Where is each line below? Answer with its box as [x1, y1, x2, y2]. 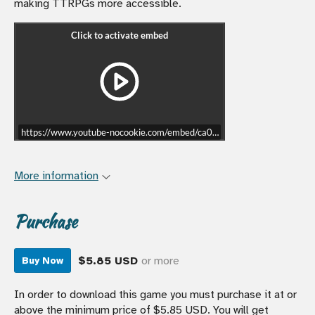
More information [14, 168, 98, 183]
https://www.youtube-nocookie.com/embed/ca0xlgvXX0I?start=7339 [20, 126, 300, 138]
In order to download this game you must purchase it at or [14, 288, 297, 302]
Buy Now [22, 255, 63, 267]
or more [141, 253, 179, 268]
